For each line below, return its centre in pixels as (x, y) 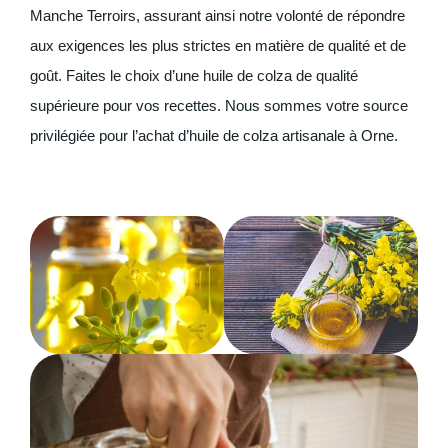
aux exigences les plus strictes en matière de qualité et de (218, 46)
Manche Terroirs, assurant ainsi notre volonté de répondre (217, 16)
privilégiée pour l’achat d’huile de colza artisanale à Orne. (214, 136)
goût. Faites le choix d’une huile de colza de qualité (194, 76)
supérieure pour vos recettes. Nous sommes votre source (219, 106)
